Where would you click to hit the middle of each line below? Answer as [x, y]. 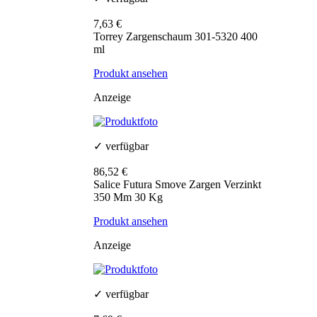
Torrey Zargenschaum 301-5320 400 [175, 37]
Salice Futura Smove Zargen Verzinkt [177, 185]
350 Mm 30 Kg [128, 197]
